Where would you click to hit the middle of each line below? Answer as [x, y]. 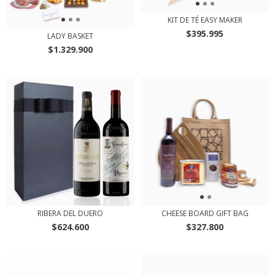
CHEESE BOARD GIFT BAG [205, 214]
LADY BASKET [70, 36]
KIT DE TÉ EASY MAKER [205, 20]
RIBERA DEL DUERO [70, 214]
